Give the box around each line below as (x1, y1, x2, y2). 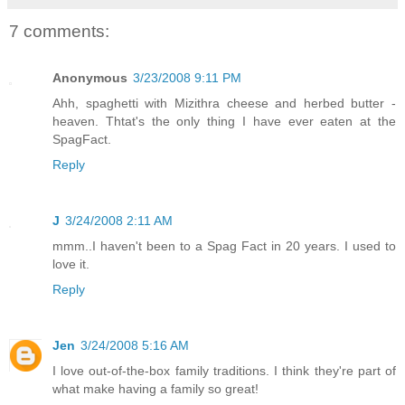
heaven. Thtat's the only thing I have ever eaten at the (52, 114, 396, 129)
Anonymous (52, 71, 127, 86)
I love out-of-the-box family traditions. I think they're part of (52, 363, 396, 379)
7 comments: (9, 21, 109, 41)
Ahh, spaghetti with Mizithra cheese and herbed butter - (52, 96, 396, 111)
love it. (52, 257, 89, 272)
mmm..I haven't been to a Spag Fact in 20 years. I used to (52, 239, 396, 254)
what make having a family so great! (52, 381, 259, 397)
